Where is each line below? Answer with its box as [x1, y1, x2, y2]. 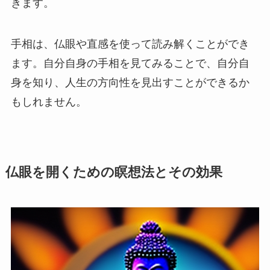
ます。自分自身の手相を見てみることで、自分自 [10, 57, 250, 69]
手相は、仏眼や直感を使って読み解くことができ [10, 37, 250, 50]
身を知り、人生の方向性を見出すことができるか [10, 76, 250, 89]
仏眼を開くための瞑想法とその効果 [5, 165, 222, 180]
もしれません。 [10, 95, 87, 108]
